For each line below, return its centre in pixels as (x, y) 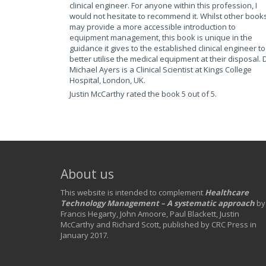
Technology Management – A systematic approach (158, 203)
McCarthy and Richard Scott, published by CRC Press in (159, 224)
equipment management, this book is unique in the (161, 37)
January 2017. (85, 235)
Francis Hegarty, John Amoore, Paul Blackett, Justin (150, 214)
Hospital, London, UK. (107, 80)
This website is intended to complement (133, 192)
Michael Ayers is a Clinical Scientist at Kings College (161, 69)
